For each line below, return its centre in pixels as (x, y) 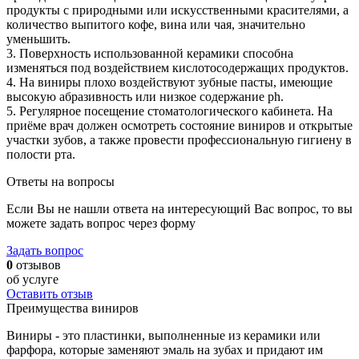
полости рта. (41, 154)
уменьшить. (38, 38)
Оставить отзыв (50, 293)
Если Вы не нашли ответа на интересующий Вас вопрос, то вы (179, 208)
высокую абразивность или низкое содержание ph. (145, 96)
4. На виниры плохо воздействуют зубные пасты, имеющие (169, 82)
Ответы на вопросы (61, 181)
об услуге (32, 279)
